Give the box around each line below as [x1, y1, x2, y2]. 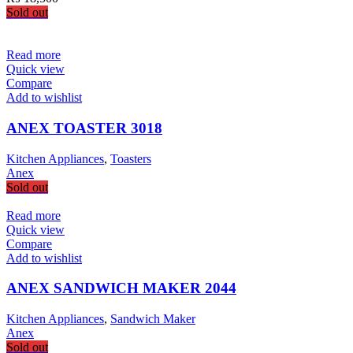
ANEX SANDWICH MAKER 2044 [6, 280, 236, 297]
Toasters [110, 151, 151, 165]
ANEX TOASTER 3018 [6, 119, 162, 136]
